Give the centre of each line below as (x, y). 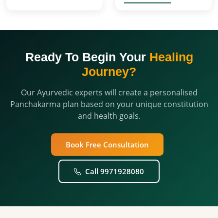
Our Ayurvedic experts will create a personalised (109, 92)
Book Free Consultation (107, 144)
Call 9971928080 (115, 171)
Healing (171, 57)
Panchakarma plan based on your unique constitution (109, 104)
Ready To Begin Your (87, 57)
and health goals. (109, 116)
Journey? (109, 71)
